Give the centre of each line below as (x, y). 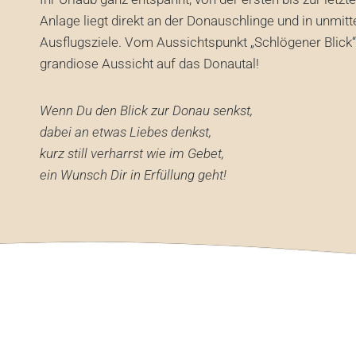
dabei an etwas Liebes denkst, (126, 132)
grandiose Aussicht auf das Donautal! (149, 63)
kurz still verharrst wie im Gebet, (132, 153)
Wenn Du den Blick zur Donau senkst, (146, 110)
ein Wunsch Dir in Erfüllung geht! (133, 174)
